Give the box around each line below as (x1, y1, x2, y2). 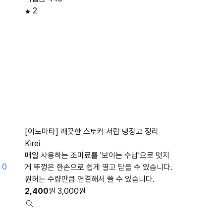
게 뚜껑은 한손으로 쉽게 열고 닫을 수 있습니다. (25, 163, 172, 172)
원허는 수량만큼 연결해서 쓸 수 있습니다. (25, 174, 155, 184)
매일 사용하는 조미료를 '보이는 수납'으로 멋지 (25, 151, 169, 160)
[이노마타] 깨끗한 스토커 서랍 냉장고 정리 (25, 127, 159, 136)
